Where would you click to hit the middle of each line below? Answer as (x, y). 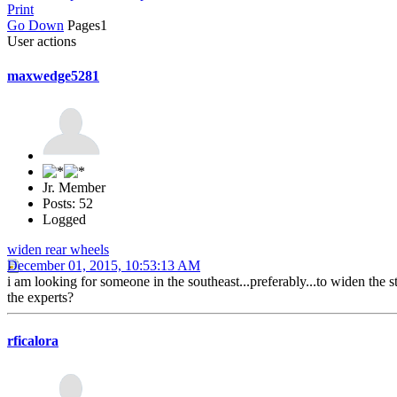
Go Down (35, 25)
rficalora (33, 341)
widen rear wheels (58, 250)
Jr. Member (74, 188)
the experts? (40, 298)
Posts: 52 (68, 204)
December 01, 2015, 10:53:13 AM (104, 266)
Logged (64, 220)
